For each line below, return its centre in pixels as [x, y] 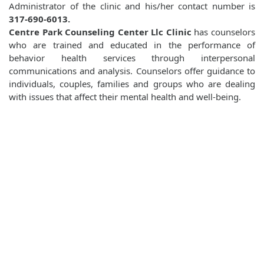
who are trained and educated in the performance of [132, 45]
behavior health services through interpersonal [132, 58]
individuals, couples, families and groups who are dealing [132, 84]
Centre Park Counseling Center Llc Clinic [100, 32]
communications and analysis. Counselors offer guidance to [132, 71]
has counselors [223, 32]
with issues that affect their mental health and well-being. [125, 97]
